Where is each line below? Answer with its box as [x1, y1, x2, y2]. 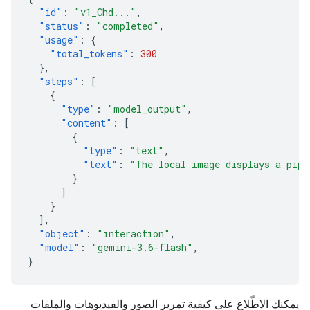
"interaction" [97, 227, 170, 240]
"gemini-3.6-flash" [91, 241, 193, 254]
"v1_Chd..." [74, 6, 136, 19]
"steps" [39, 75, 79, 88]
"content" [61, 116, 112, 129]
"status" [39, 19, 84, 33]
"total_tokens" [50, 47, 129, 60]
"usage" [39, 33, 79, 46]
